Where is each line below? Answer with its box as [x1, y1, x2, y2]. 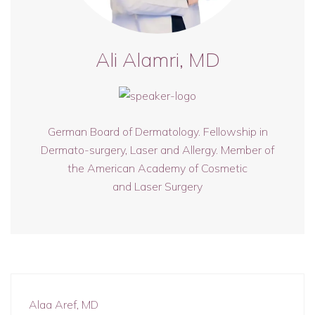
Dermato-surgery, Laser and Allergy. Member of [41, 143, 274, 157]
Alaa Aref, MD [29, 297, 98, 311]
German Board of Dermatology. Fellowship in [47, 124, 268, 139]
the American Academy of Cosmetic [67, 161, 247, 175]
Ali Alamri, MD [95, 47, 220, 72]
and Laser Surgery [112, 179, 202, 193]
